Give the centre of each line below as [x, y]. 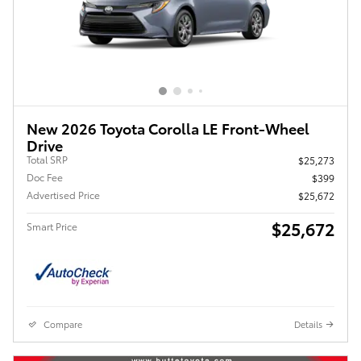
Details [308, 324]
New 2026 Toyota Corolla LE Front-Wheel [168, 128]
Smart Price [52, 226]
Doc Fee [45, 177]
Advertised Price [63, 195]
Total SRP [47, 160]
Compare [63, 324]
